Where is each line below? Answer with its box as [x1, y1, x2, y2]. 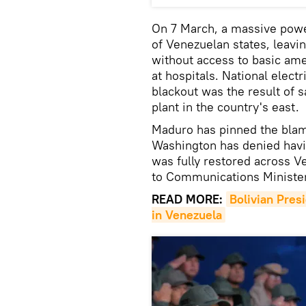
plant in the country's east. [152, 99, 299, 115]
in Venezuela [152, 207, 222, 223]
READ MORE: [152, 191, 226, 207]
